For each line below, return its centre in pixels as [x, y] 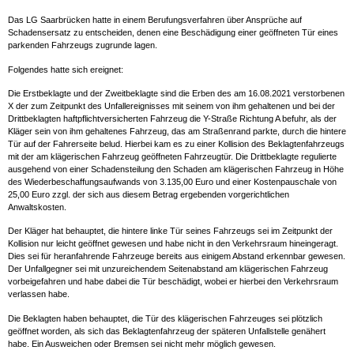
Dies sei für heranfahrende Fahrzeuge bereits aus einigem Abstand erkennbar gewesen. [177, 256]
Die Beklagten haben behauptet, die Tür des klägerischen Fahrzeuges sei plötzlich [165, 318]
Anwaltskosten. [37, 207]
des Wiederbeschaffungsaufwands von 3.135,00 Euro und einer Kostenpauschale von [172, 182]
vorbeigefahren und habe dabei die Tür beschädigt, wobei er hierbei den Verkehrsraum [173, 282]
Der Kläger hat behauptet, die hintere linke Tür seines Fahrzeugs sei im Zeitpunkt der [170, 231]
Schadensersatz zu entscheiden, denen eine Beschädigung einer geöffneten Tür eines [173, 33]
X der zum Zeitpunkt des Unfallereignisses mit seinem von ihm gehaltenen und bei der [171, 106]
